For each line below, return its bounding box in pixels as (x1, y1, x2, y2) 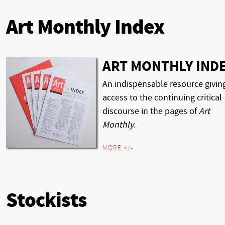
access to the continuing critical (102, 92, 222, 103)
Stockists (6, 189, 87, 212)
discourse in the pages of (102, 106, 199, 117)
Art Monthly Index (6, 16, 164, 40)
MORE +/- (102, 144, 133, 152)
